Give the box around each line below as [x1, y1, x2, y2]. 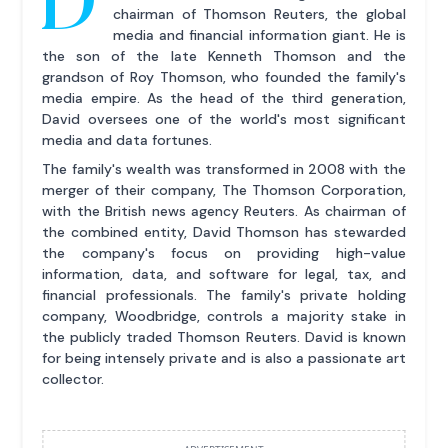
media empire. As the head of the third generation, [42, 88, 406, 107]
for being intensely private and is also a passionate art [42, 348, 406, 367]
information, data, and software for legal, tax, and [42, 264, 406, 283]
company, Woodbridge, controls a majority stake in [42, 306, 406, 325]
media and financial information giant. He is [113, 25, 406, 44]
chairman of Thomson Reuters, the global [113, 4, 406, 23]
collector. [42, 369, 105, 388]
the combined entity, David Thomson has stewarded [42, 222, 406, 241]
